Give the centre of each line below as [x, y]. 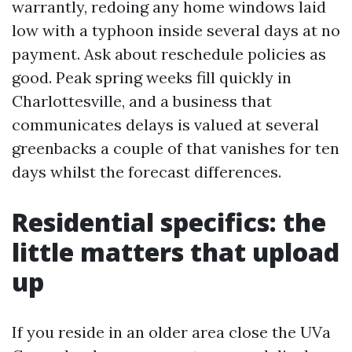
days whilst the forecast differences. [147, 172]
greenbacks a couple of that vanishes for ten [176, 148]
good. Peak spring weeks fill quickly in [152, 77]
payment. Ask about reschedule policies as [169, 54]
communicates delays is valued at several [165, 125]
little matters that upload [176, 252]
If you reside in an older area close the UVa [171, 332]
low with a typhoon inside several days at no [176, 30]
